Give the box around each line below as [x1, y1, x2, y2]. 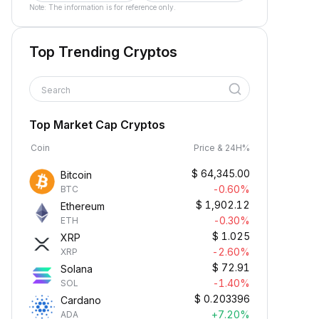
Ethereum [61, 200, 105, 212]
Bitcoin [61, 169, 92, 181]
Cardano [61, 294, 101, 306]
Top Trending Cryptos [29, 43, 177, 61]
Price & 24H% [194, 142, 250, 153]
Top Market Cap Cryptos [29, 117, 165, 132]
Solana [61, 263, 93, 275]
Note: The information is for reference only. [29, 3, 176, 11]
